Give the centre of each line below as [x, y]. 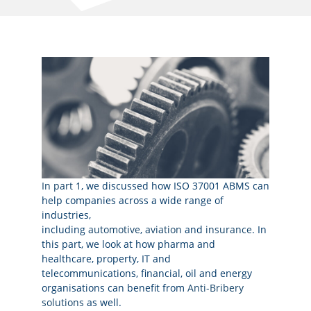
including [65, 230]
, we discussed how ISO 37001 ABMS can [175, 186]
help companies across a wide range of [133, 201]
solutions [63, 303]
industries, [66, 215]
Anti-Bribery [216, 288]
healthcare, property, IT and [106, 259]
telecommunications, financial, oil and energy [147, 274]
